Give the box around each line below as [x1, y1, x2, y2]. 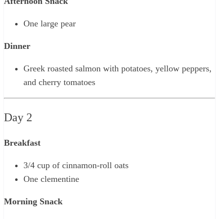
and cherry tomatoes [23, 77, 95, 87]
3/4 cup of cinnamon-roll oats [23, 160, 129, 170]
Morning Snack [4, 196, 63, 206]
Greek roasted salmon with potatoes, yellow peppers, [23, 63, 212, 73]
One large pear [23, 18, 76, 28]
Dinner [4, 41, 30, 51]
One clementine [23, 174, 79, 184]
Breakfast [4, 137, 41, 148]
